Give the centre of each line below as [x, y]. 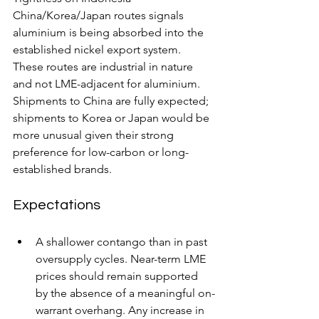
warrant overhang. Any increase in [121, 310]
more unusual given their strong [95, 135]
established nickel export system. [98, 49]
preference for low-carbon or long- [101, 152]
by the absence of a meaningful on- [125, 293]
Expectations [57, 205]
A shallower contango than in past [123, 241]
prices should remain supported [118, 276]
